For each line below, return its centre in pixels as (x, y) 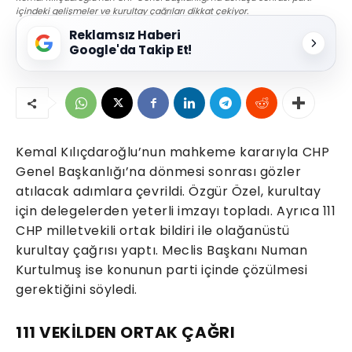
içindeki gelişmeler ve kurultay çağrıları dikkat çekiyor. (132, 11)
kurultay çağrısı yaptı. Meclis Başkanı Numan (162, 251)
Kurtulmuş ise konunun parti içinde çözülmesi (162, 270)
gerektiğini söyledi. (77, 290)
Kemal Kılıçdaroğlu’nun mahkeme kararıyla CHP (173, 152)
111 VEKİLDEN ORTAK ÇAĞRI (126, 333)
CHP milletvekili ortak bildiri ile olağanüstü (153, 231)
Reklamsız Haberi (125, 35)
